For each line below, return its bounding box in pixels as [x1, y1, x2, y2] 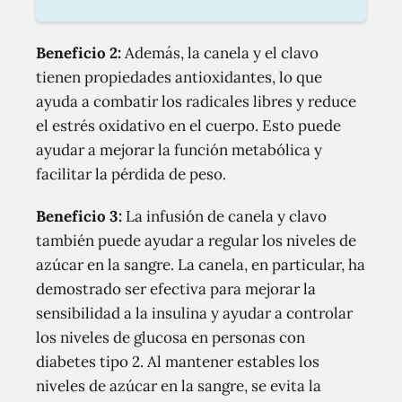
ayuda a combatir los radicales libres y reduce [36, 92, 356, 111]
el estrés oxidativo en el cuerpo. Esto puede [36, 116, 341, 135]
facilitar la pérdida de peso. [36, 164, 226, 184]
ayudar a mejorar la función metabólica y [36, 140, 322, 160]
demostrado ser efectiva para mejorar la [36, 279, 316, 299]
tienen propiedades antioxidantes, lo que [36, 67, 322, 87]
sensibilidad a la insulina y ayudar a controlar [36, 303, 353, 323]
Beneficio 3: [36, 206, 122, 226]
